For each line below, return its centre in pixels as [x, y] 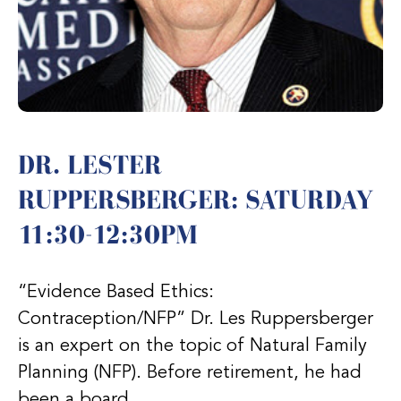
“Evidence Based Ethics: [116, 292]
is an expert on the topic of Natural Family [192, 346]
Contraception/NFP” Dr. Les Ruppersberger [196, 319]
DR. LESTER [90, 164]
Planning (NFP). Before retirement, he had [190, 373]
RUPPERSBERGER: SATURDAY [196, 199]
